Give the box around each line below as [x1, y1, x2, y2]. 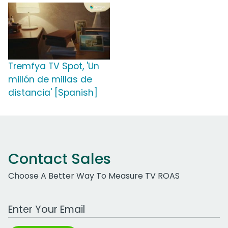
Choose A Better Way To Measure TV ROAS [8, 170, 180, 182]
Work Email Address [8, 198, 87, 210]
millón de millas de [8, 73, 92, 86]
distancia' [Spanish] [8, 87, 98, 99]
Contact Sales [8, 149, 111, 169]
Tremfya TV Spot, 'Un [8, 60, 99, 73]
